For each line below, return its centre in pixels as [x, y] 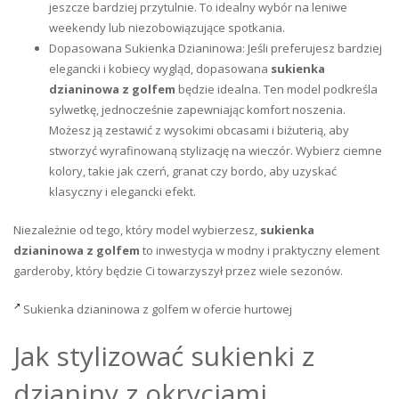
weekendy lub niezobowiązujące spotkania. [167, 28]
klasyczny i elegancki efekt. [122, 191]
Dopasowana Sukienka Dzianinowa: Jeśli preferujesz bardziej [216, 48]
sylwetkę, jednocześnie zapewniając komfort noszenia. [197, 110]
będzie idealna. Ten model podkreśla [277, 89]
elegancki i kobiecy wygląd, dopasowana [160, 69]
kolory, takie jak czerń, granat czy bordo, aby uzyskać [193, 171]
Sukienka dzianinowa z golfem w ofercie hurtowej [156, 309]
